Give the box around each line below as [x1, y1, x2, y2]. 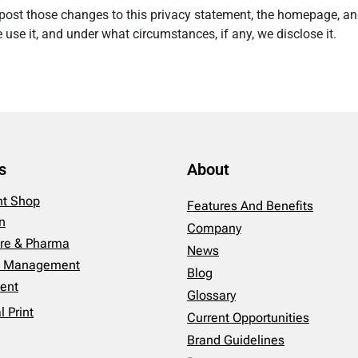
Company [187, 221, 241, 237]
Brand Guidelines [187, 332, 284, 348]
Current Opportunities [187, 310, 309, 326]
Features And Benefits [187, 198, 313, 214]
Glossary [187, 288, 236, 304]
